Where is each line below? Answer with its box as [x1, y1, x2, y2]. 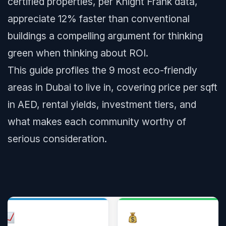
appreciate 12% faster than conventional [8, 13, 190, 25]
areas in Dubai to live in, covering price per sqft [8, 81, 217, 93]
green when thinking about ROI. [8, 47, 148, 59]
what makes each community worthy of [8, 116, 186, 128]
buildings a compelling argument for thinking [8, 30, 203, 42]
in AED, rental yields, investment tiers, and [8, 98, 196, 110]
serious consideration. [8, 133, 107, 145]
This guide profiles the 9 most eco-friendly [8, 64, 197, 76]
